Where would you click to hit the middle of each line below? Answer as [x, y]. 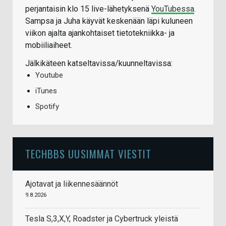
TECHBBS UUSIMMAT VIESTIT [89, 154]
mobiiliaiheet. [49, 45]
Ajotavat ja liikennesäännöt [72, 184]
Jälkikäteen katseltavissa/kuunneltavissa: [99, 64]
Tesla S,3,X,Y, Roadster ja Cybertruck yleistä [102, 219]
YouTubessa [173, 9]
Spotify [47, 107]
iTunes [46, 91]
